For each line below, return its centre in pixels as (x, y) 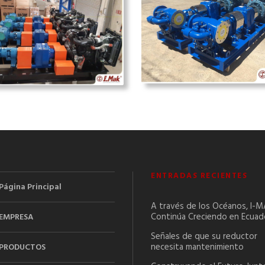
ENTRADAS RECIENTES (199, 176)
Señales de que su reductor (204, 236)
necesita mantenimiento (197, 247)
